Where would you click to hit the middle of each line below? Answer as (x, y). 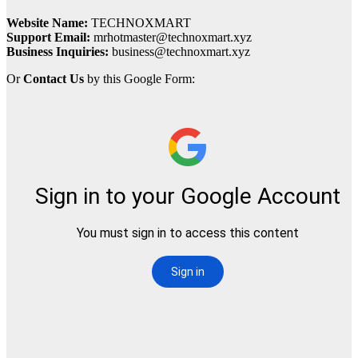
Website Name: (47, 22)
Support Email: (48, 37)
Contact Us (54, 78)
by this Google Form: (139, 78)
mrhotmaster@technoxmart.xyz (171, 37)
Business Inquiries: (58, 51)
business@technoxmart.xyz (179, 51)
